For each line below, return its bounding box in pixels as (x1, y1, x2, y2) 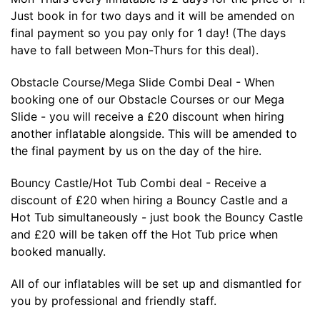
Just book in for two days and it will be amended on (11, 8, 294, 23)
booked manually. (11, 244, 106, 259)
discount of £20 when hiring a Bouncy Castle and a (11, 192, 288, 207)
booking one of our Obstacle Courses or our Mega (11, 91, 284, 106)
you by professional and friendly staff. (11, 293, 216, 308)
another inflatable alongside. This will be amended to (11, 126, 297, 141)
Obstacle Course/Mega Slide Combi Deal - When (11, 74, 274, 89)
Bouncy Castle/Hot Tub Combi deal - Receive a (11, 175, 266, 190)
